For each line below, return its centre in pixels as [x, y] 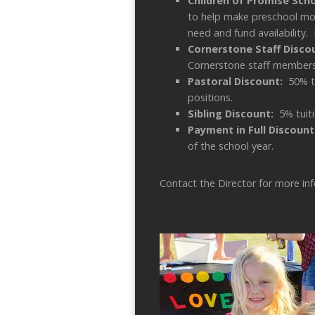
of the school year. [231, 146]
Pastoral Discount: [238, 81]
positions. [210, 97]
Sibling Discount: [233, 113]
